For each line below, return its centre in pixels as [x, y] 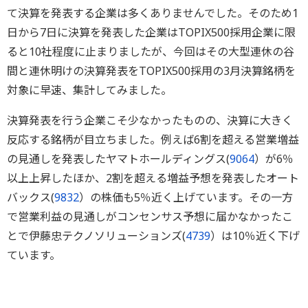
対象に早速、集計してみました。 [89, 90]
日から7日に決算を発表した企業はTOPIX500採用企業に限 [151, 32]
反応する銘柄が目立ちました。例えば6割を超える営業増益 [153, 140]
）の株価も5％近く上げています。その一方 [186, 197]
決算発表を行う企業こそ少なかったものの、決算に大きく [150, 120]
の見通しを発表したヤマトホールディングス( [118, 159]
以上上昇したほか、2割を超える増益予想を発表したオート [153, 178]
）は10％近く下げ [255, 236]
